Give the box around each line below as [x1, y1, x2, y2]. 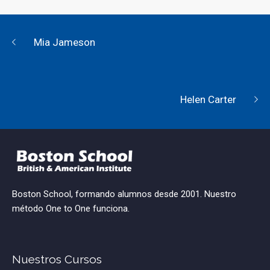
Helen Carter [180, 93, 236, 106]
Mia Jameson [34, 36, 95, 48]
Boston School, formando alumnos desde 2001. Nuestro [12, 189, 237, 200]
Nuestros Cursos [12, 253, 102, 266]
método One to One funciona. [12, 203, 130, 215]
